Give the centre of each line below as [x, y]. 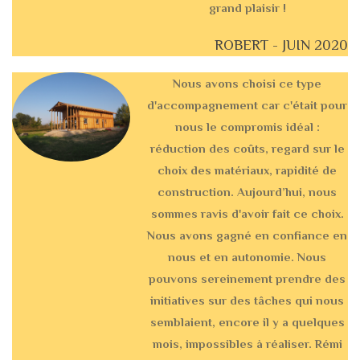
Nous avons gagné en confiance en [247, 235]
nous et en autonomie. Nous [247, 257]
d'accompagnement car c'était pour [247, 105]
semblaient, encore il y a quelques [247, 322]
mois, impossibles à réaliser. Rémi [247, 344]
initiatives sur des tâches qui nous [247, 301]
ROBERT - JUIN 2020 [281, 45]
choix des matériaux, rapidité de [247, 170]
